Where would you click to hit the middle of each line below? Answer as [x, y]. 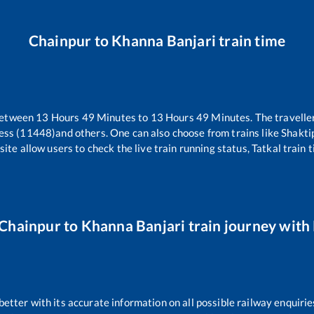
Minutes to [122, 117]
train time [251, 41]
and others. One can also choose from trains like [168, 133]
